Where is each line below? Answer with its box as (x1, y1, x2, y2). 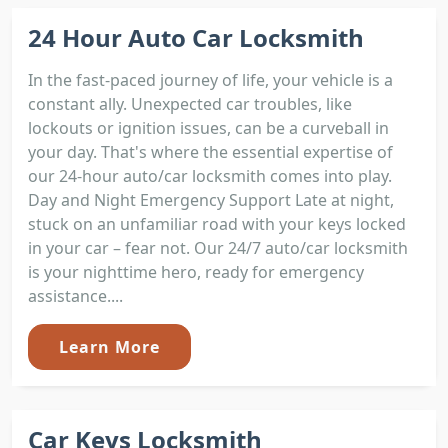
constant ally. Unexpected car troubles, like (28, 92, 352, 115)
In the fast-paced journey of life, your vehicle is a (28, 68, 393, 91)
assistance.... (28, 284, 123, 307)
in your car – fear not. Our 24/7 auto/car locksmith (28, 236, 408, 259)
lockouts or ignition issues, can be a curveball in (28, 116, 389, 139)
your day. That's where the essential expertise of (28, 140, 393, 163)
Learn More (59, 335, 160, 358)
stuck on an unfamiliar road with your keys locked (28, 212, 406, 235)
